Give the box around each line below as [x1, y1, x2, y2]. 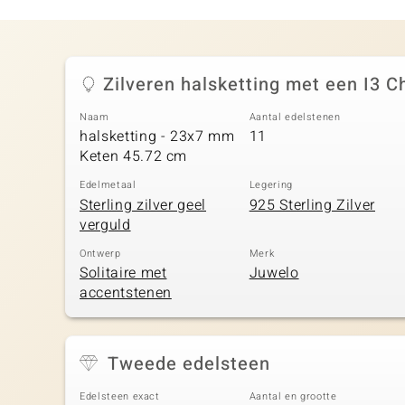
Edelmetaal [80, 177, 137, 193]
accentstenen [80, 282, 172, 305]
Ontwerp [80, 245, 121, 261]
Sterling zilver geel [80, 193, 207, 216]
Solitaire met [80, 262, 167, 285]
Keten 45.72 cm [80, 146, 188, 168]
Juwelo [249, 262, 299, 285]
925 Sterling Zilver [249, 193, 376, 216]
